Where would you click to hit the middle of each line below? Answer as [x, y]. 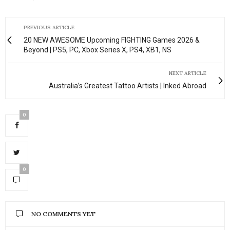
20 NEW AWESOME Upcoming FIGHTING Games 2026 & [112, 40]
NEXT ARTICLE [188, 73]
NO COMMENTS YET [63, 214]
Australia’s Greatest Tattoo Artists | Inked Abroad [128, 85]
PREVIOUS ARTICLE [49, 27]
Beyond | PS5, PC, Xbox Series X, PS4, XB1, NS [98, 50]
